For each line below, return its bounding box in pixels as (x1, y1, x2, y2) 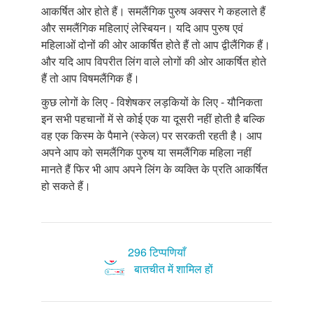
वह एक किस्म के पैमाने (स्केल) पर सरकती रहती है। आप (41, 126, 262, 143)
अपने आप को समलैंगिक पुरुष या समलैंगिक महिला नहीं (41, 143, 252, 160)
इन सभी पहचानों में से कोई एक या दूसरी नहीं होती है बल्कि (41, 110, 265, 126)
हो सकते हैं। (41, 177, 91, 194)
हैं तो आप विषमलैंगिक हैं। (41, 69, 140, 86)
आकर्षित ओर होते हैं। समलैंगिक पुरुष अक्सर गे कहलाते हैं (41, 2, 265, 19)
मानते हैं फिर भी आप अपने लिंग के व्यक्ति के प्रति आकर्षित (41, 160, 268, 177)
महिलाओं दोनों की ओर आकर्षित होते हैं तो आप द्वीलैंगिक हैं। (41, 36, 270, 52)
